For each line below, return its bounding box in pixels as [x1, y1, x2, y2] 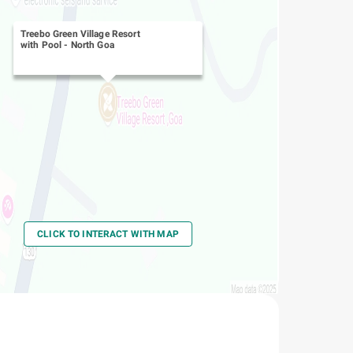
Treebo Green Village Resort [20, 28, 140, 39]
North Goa [70, 39, 114, 50]
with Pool [20, 39, 62, 50]
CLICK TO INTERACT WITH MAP [37, 228, 179, 240]
